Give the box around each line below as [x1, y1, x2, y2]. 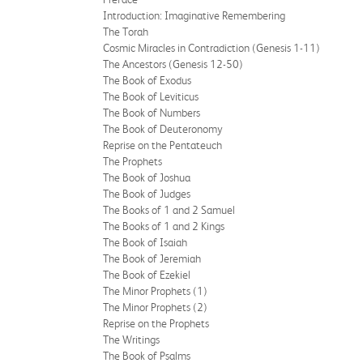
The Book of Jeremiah [103, 252, 201, 265]
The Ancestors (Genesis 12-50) [103, 58, 243, 70]
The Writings [103, 333, 160, 346]
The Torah [103, 25, 148, 38]
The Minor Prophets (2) [103, 301, 207, 314]
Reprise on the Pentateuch [103, 139, 222, 152]
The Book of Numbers [103, 106, 200, 119]
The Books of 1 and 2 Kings [103, 220, 224, 233]
